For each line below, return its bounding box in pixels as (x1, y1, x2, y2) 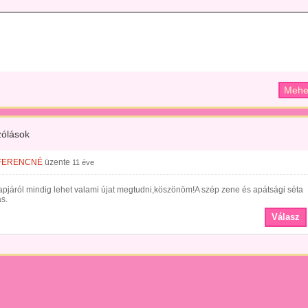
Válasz (272, 212, 300, 222)
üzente (43, 157, 72, 167)
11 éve (72, 158, 94, 166)
